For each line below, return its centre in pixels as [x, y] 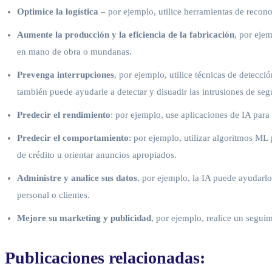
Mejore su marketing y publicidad [84, 218]
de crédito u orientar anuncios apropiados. [97, 155]
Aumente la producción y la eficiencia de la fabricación [126, 34]
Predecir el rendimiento [64, 114]
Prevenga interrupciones [66, 74]
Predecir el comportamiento [73, 138]
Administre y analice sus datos [77, 178]
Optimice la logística [59, 11]
